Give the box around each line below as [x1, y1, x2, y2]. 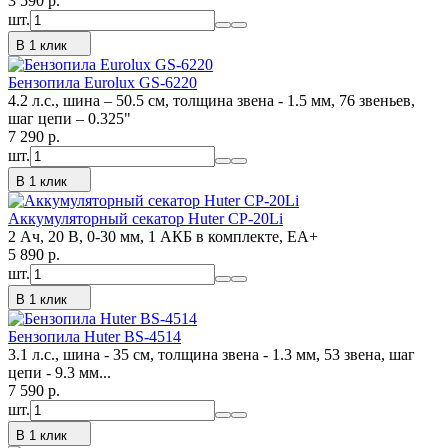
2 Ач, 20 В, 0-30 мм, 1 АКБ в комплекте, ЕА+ [8, 228, 318, 245]
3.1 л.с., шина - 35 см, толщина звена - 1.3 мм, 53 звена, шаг [8, 346, 415, 363]
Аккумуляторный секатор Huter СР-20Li [8, 210, 283, 227]
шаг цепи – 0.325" [8, 110, 131, 127]
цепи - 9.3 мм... [8, 364, 111, 381]
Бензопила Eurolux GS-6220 [8, 74, 197, 91]
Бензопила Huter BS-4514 [8, 328, 181, 345]
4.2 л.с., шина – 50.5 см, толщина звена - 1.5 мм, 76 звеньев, [8, 92, 415, 109]
